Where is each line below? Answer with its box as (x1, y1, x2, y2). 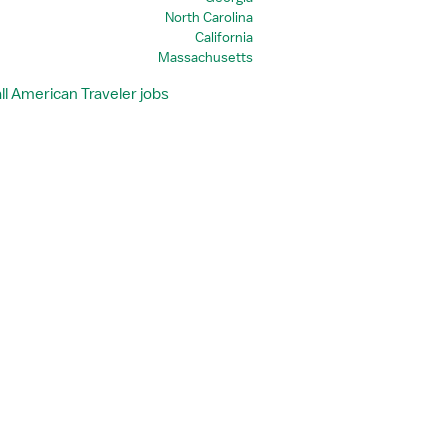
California (194, 28, 253, 46)
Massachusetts (157, 48, 253, 66)
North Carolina (164, 8, 253, 26)
